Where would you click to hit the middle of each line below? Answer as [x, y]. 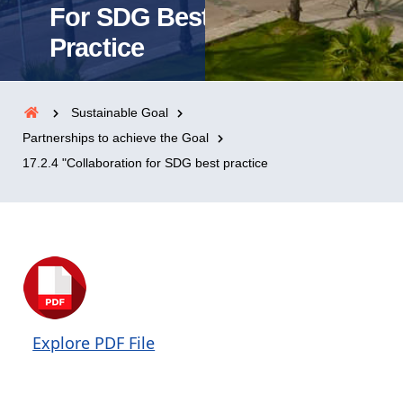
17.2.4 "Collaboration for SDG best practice [145, 162]
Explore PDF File [94, 342]
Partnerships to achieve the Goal [116, 137]
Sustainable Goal [120, 112]
